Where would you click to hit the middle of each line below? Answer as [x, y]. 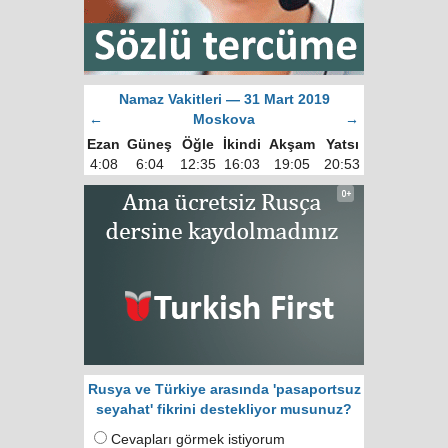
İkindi [241, 145]
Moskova [224, 120]
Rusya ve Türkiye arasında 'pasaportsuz [224, 390]
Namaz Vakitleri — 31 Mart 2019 [224, 100]
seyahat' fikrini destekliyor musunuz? [224, 410]
